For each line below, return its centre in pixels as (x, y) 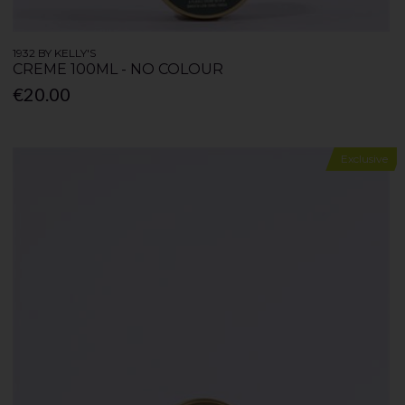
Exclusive (364, 159)
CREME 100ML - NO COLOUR (118, 69)
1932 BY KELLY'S (55, 52)
